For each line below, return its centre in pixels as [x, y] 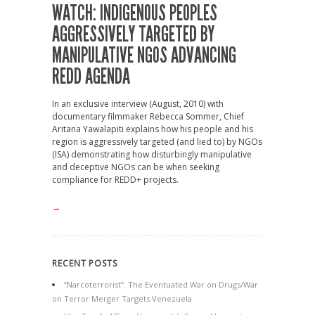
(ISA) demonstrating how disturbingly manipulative [152, 154]
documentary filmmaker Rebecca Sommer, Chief [148, 116]
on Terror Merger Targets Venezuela [122, 298]
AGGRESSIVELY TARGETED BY [133, 34]
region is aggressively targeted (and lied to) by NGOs [157, 142]
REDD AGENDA [91, 77]
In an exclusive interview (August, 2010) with [138, 104]
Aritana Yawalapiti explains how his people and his [153, 129]
